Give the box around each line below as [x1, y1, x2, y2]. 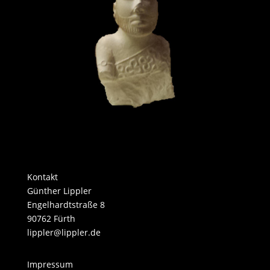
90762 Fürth [27, 213, 75, 225]
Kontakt [27, 171, 58, 183]
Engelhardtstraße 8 [27, 199, 105, 211]
